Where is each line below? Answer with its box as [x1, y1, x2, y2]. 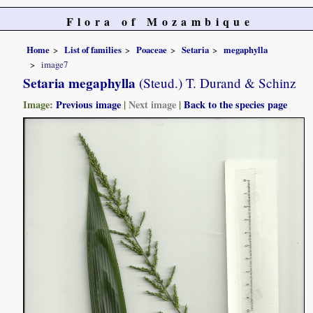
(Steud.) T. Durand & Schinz [136, 74, 297, 92]
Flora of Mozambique [66, 13, 254, 29]
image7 [41, 58, 68, 71]
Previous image [56, 97, 122, 112]
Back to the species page [184, 97, 288, 112]
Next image [129, 97, 177, 112]
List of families [64, 43, 122, 56]
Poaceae [136, 43, 168, 56]
